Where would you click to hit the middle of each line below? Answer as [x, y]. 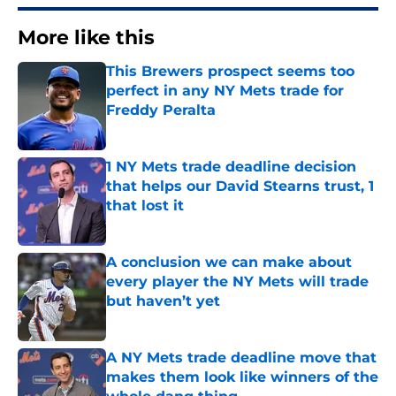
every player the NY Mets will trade [237, 282]
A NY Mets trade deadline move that [241, 358]
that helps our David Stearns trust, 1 [240, 187]
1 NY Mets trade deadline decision [231, 167]
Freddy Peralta [161, 110]
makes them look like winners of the [242, 377]
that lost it [145, 206]
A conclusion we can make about [229, 263]
